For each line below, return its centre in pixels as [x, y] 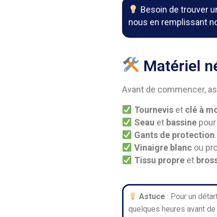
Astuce [152, 196]
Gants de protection [174, 135]
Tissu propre [159, 160]
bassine [181, 122]
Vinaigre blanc [163, 147]
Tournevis [154, 110]
